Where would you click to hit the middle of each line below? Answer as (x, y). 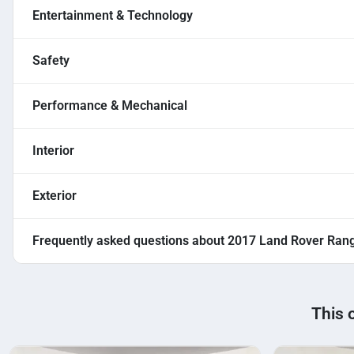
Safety (51, 61)
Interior (53, 151)
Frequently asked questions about (130, 241)
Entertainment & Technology (113, 16)
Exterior (55, 196)
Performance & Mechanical (110, 106)
